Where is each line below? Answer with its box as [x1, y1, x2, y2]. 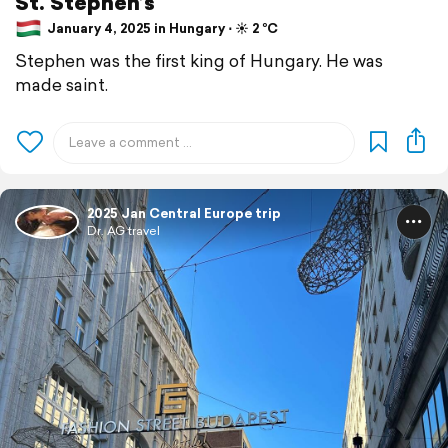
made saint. [15, 71, 108, 97]
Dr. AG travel [87, 221, 160, 239]
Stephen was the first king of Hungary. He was [15, 47, 383, 73]
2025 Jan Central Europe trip [87, 203, 281, 223]
